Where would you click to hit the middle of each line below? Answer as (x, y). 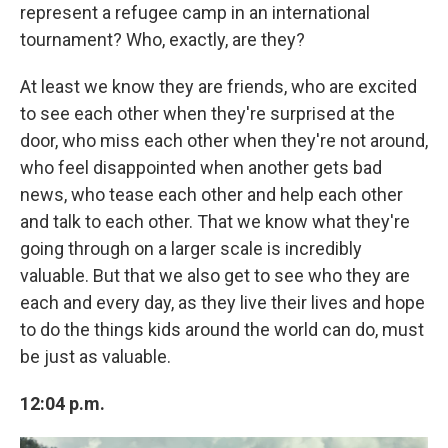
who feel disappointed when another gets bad (201, 167)
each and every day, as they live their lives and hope (222, 302)
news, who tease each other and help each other (211, 194)
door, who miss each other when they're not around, (224, 140)
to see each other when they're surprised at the (207, 113)
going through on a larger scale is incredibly (191, 248)
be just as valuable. (95, 356)
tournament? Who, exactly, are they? (162, 39)
